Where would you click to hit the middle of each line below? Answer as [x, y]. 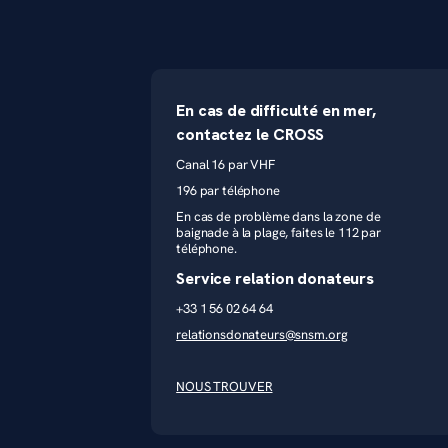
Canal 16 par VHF [225, 164]
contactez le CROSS [250, 134]
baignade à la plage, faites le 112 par [278, 232]
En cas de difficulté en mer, [276, 110]
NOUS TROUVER [224, 386]
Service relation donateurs [275, 278]
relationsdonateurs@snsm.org [262, 334]
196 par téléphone [228, 190]
